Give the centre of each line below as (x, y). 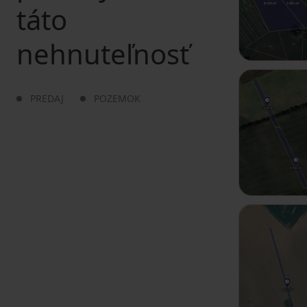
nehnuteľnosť (103, 54)
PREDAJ (47, 98)
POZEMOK (117, 98)
